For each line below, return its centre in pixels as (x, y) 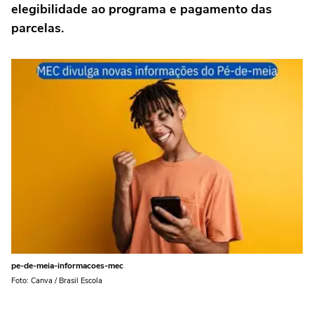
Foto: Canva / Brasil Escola (57, 280)
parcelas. (39, 28)
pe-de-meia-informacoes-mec (67, 265)
